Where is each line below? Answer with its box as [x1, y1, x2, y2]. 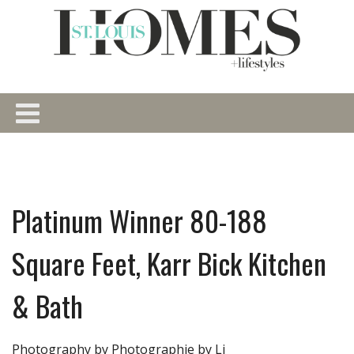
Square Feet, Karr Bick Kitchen [12, 241, 326, 284]
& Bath [12, 284, 83, 326]
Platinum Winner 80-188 [12, 198, 267, 241]
